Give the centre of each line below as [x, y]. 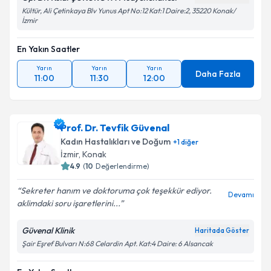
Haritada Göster [222, 230]
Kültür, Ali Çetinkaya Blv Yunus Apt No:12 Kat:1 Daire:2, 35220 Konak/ [129, 11]
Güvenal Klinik [48, 230]
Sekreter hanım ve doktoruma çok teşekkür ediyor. [116, 191]
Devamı [241, 194]
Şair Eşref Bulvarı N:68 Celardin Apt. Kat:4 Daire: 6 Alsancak [117, 243]
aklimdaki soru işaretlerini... [68, 203]
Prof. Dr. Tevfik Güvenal [115, 128]
